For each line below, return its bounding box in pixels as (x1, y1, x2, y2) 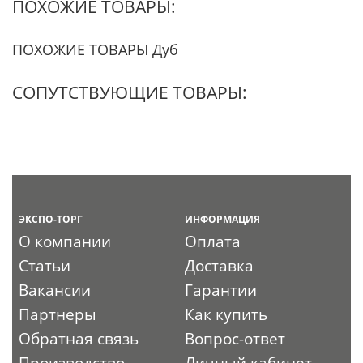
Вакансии (19, 279, 92, 301)
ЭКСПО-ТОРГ (19, 211, 83, 226)
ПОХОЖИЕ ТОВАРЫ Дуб (12, 39, 178, 59)
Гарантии (185, 279, 258, 301)
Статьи (19, 254, 71, 276)
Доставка (185, 254, 254, 276)
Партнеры (19, 303, 97, 325)
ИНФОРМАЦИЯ (185, 211, 261, 226)
